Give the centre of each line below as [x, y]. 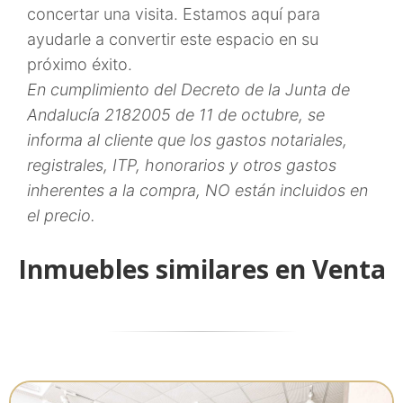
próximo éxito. [80, 64]
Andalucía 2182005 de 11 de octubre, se [176, 115]
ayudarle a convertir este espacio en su [173, 39]
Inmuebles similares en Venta [201, 269]
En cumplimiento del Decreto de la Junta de [188, 90]
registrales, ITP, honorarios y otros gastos [182, 165]
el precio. [61, 215]
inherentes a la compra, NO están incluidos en [197, 190]
